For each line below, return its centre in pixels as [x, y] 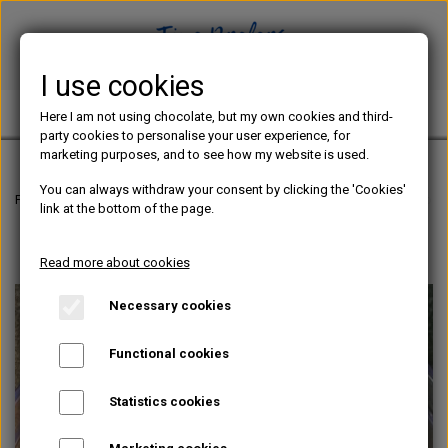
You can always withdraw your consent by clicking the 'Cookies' [222, 189]
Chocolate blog [130, 200]
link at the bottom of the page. [126, 208]
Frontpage [45, 200]
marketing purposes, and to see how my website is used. [204, 154]
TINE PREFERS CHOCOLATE [104, 115]
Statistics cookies [164, 401]
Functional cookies [169, 353]
